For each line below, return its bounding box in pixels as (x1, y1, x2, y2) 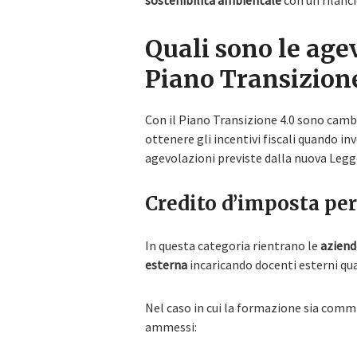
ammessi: (145, 319, 197, 335)
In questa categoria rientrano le (145, 237, 320, 253)
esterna (145, 257, 187, 273)
